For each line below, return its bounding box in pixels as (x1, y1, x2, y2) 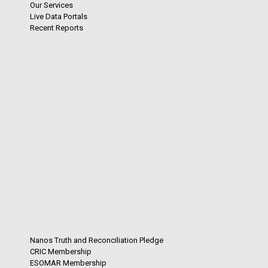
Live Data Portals (30, 11, 87, 21)
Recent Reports (30, 23, 83, 32)
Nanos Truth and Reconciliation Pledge (30, 235, 163, 245)
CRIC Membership (30, 246, 92, 256)
